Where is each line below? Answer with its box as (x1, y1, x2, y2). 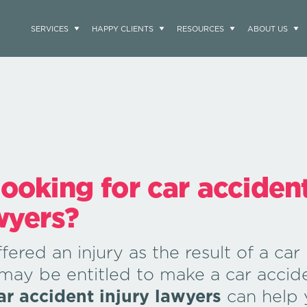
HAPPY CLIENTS (92, 23, 153, 34)
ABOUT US (247, 23, 288, 34)
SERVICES (31, 23, 69, 34)
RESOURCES (177, 23, 224, 34)
